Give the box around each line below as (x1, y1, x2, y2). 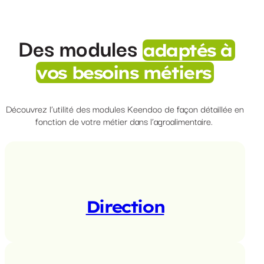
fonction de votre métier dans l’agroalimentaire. (35, 114, 215, 128)
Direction (85, 196, 164, 217)
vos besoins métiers (36, 61, 210, 83)
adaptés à (143, 39, 232, 61)
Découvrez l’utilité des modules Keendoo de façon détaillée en (6, 101, 244, 116)
